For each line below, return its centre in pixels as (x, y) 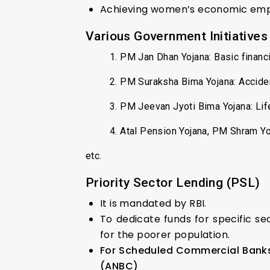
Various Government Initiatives (177, 36)
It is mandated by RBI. (153, 203)
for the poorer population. (165, 234)
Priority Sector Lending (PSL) (173, 182)
